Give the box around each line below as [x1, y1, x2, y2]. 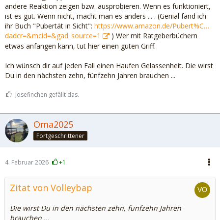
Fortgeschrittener [36, 131, 84, 140]
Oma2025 [33, 118, 73, 130]
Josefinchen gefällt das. [15, 90, 79, 99]
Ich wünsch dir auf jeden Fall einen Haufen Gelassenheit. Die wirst [5, 61, 213, 70]
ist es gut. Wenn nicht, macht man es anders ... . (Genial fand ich [5, 11, 206, 21]
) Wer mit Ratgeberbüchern [110, 31, 197, 40]
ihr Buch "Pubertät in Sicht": [5, 21, 94, 30]
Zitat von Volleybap [10, 182, 92, 193]
